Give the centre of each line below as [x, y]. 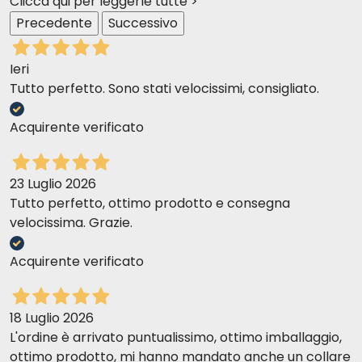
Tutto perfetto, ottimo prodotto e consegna [150, 204]
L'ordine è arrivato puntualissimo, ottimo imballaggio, [176, 338]
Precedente [54, 23]
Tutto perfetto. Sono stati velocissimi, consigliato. [164, 89]
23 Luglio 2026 [53, 184]
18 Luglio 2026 [52, 318]
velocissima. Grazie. [71, 223]
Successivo [143, 23]
